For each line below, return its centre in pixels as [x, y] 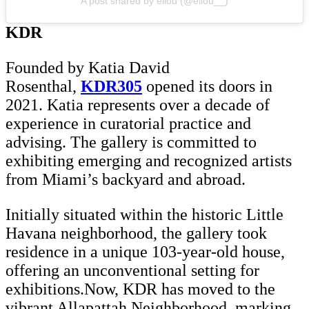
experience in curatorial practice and [128, 123]
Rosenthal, [43, 86]
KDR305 [111, 86]
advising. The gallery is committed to [131, 142]
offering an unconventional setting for [132, 270]
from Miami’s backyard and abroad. [128, 179]
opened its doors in [207, 86]
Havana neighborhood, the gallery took [136, 233]
